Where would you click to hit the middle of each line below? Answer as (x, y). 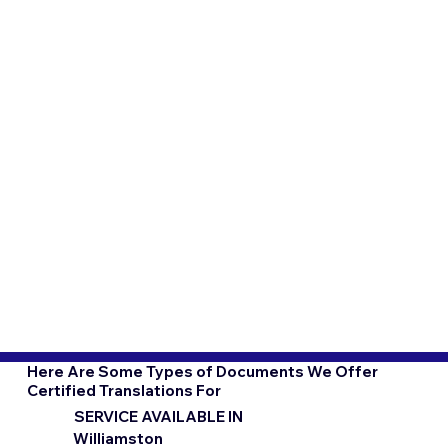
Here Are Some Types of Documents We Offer (202, 371)
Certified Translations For (123, 390)
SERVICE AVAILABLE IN (159, 416)
